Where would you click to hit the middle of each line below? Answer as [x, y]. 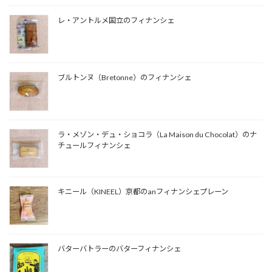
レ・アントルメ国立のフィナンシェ [116, 20]
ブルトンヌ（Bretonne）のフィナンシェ [124, 77]
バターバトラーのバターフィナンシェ [119, 249]
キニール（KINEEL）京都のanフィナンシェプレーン [143, 192]
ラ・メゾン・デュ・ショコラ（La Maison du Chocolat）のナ [157, 135]
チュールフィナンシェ [94, 146]
